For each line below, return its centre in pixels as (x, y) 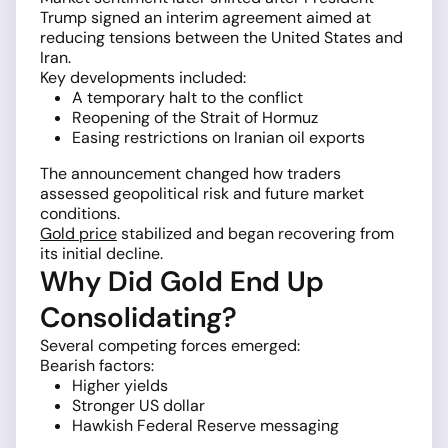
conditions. (80, 214)
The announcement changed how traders (190, 174)
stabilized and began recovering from (255, 234)
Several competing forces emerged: (170, 346)
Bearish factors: (97, 366)
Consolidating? (138, 318)
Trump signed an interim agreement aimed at (205, 18)
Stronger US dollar (138, 406)
